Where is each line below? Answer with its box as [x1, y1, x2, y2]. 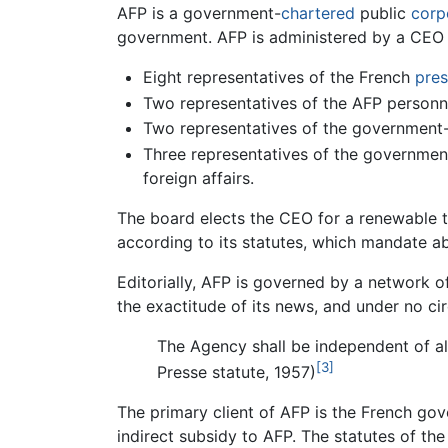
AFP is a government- [117, 3, 281, 24]
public [355, 3, 411, 24]
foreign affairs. [142, 167, 254, 188]
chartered [281, 3, 355, 24]
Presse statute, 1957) [157, 362, 316, 383]
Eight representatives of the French [142, 67, 415, 88]
